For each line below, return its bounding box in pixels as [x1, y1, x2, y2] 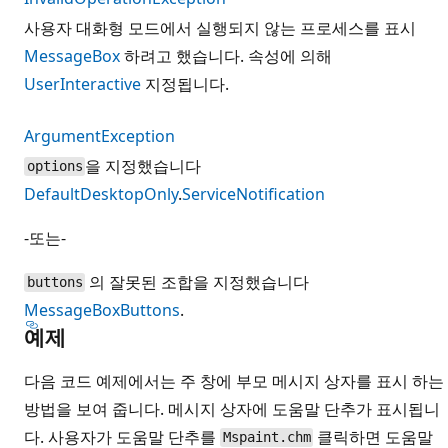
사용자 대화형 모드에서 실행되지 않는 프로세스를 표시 [24, 16, 416, 39]
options [26, 158, 83, 175]
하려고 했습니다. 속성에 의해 [120, 44, 332, 67]
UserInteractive [24, 72, 141, 95]
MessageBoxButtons [24, 298, 180, 321]
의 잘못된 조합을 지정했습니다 [85, 270, 310, 293]
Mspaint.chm [222, 429, 311, 446]
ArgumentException [24, 124, 175, 147]
